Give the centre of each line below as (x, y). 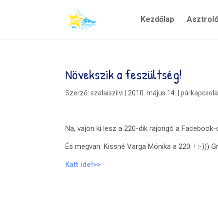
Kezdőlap (157, 19)
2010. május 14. (152, 93)
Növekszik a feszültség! (124, 74)
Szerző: (78, 93)
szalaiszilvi (107, 93)
